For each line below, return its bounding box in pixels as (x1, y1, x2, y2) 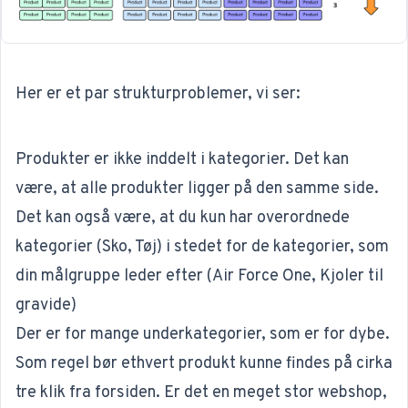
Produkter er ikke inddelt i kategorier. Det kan (15, 148, 349, 170)
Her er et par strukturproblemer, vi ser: (15, 83, 301, 105)
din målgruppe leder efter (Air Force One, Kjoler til (15, 265, 383, 287)
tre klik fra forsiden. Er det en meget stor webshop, (15, 382, 387, 403)
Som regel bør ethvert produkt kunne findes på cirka (15, 352, 393, 374)
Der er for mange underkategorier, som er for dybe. (15, 323, 390, 345)
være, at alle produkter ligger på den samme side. (15, 178, 379, 199)
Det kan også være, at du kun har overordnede (15, 207, 350, 229)
